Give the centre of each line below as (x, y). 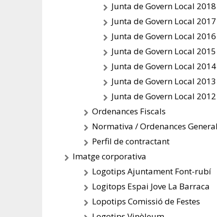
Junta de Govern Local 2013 (164, 81)
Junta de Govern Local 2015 (164, 51)
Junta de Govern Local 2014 (164, 66)
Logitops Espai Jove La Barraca (151, 186)
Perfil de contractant (131, 141)
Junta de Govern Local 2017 (164, 21)
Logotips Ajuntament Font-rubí (152, 171)
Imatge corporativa (109, 156)
